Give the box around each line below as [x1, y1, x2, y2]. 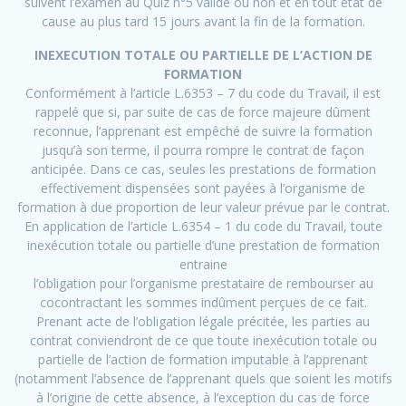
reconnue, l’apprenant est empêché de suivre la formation [34, 122, 372, 140]
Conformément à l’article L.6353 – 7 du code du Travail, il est [25, 84, 381, 102]
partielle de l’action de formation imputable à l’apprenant [38, 351, 368, 369]
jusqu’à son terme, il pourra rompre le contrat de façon [42, 141, 364, 159]
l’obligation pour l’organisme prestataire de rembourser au [33, 275, 373, 293]
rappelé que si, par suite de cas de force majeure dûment [35, 103, 371, 121]
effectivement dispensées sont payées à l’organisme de [41, 179, 365, 198]
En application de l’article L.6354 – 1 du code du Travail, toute [24, 217, 382, 236]
